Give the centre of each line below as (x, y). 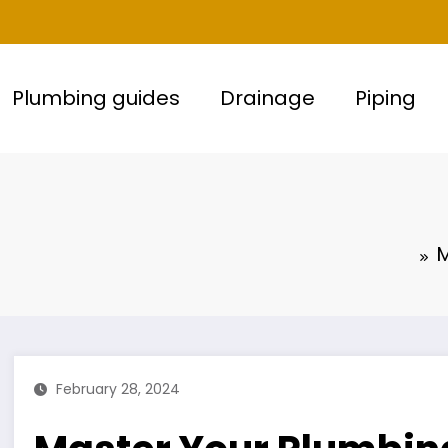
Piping (385, 98)
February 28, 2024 (118, 388)
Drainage (267, 98)
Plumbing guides (95, 98)
